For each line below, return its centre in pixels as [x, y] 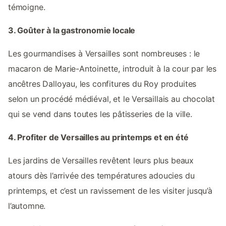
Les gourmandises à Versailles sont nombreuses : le [104, 53]
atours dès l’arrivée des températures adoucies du [101, 175]
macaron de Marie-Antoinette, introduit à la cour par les [112, 68]
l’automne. [27, 206]
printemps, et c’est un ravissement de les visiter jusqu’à [110, 190]
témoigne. [27, 7]
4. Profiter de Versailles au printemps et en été [98, 137]
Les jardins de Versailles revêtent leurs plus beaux [101, 160]
